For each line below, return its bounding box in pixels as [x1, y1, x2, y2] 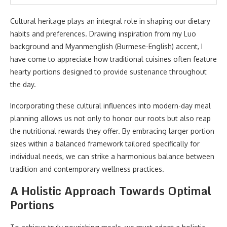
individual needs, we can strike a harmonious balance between [10, 152, 214, 161]
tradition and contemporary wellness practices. [10, 165, 164, 173]
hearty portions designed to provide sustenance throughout [10, 67, 207, 76]
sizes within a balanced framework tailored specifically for [10, 139, 200, 148]
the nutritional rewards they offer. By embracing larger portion [10, 127, 214, 135]
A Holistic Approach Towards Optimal [10, 182, 211, 200]
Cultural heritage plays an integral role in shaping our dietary [10, 17, 210, 25]
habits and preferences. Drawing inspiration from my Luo [10, 29, 196, 38]
